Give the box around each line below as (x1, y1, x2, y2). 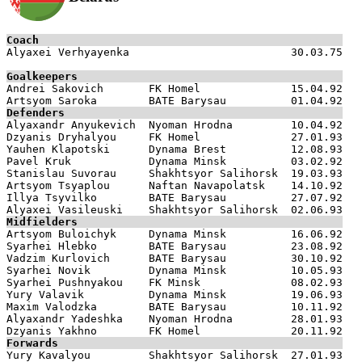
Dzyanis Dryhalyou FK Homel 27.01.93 (6, 130, 343, 143)
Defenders (6, 106, 65, 119)
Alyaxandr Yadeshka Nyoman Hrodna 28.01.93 (6, 312, 343, 325)
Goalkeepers (6, 69, 78, 82)
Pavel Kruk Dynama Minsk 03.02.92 (6, 154, 343, 167)
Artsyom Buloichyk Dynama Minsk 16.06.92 (6, 227, 343, 240)
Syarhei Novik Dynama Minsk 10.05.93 (6, 263, 343, 276)
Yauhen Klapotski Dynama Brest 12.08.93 (6, 142, 343, 155)
